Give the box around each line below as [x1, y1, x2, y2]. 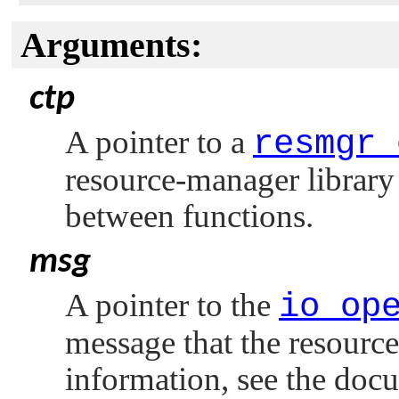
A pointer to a [65, 124, 253, 160]
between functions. [65, 198, 313, 234]
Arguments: [20, 25, 202, 65]
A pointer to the [65, 287, 279, 323]
